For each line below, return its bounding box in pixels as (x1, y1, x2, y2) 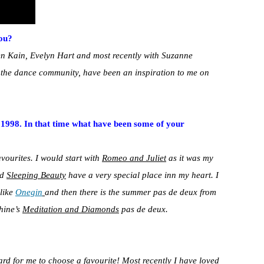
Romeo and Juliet (102, 153, 166, 163)
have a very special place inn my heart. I (66, 170, 219, 180)
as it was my (166, 153, 213, 163)
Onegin (15, 187, 42, 197)
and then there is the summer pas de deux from (45, 187, 216, 197)
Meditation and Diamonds (22, 204, 119, 214)
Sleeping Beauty (6, 170, 66, 180)
